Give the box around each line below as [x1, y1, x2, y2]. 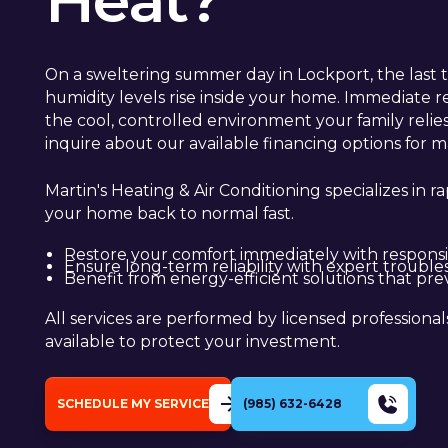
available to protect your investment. [45, 332, 341, 352]
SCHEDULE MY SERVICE [57, 395, 210, 411]
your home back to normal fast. [45, 203, 295, 223]
